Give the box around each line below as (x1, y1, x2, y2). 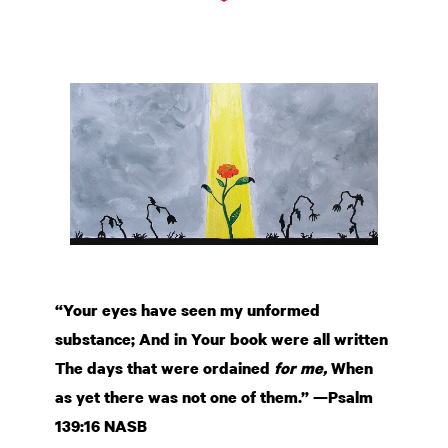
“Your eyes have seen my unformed (55, 298, 320, 321)
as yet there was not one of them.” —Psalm (55, 385, 373, 408)
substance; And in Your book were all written (55, 327, 388, 350)
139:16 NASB (55, 414, 147, 437)
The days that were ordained (55, 356, 274, 379)
